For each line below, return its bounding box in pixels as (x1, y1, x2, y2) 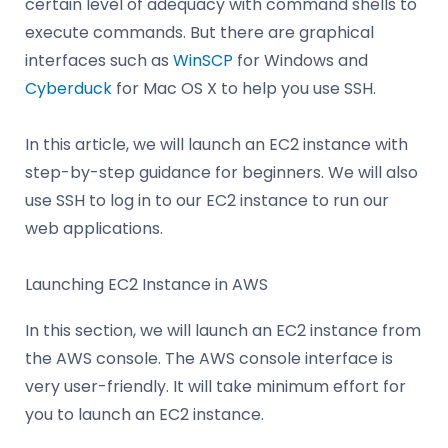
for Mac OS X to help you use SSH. (116, 76, 376, 100)
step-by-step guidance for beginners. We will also (25, 160, 418, 184)
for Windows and (237, 48, 368, 72)
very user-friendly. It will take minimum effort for (25, 374, 406, 398)
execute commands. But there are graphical (25, 20, 374, 44)
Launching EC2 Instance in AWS (25, 272, 268, 296)
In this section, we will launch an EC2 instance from (25, 318, 421, 342)
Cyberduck (25, 76, 116, 100)
